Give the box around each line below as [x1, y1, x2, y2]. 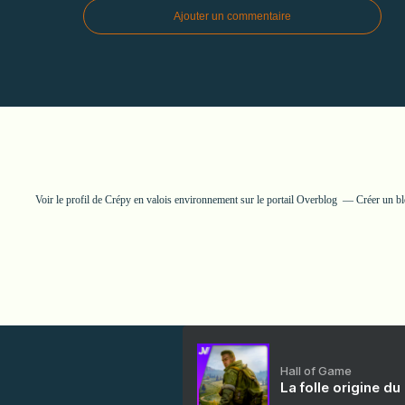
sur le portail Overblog [237, 193, 337, 206]
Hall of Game [280, 363, 352, 378]
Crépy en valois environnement [104, 193, 238, 206]
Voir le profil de [34, 193, 105, 206]
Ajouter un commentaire [174, 10, 291, 23]
